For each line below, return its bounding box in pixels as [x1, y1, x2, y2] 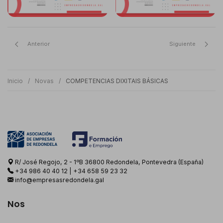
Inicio [7, 77, 23, 85]
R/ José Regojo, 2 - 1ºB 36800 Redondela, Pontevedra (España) [13, 158, 204, 166]
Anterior [26, 40, 50, 48]
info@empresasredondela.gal [15, 176, 104, 184]
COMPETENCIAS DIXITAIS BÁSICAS [66, 77, 168, 85]
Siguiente [169, 40, 197, 48]
